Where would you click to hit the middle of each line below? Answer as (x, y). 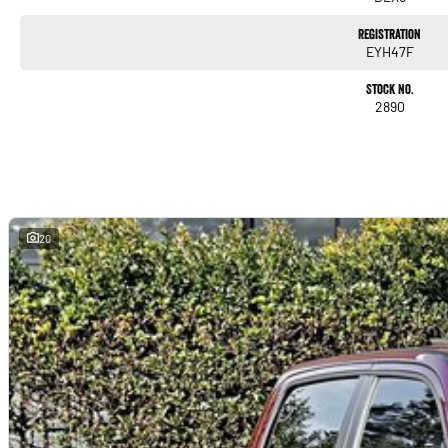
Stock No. (389, 88)
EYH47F (389, 51)
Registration (390, 33)
